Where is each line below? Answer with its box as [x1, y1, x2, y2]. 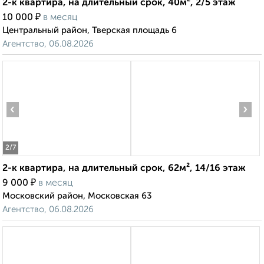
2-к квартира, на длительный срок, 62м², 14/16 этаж [2, 164, 246, 174]
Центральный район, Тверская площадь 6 [2, 26, 177, 35]
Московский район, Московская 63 [2, 192, 152, 201]
